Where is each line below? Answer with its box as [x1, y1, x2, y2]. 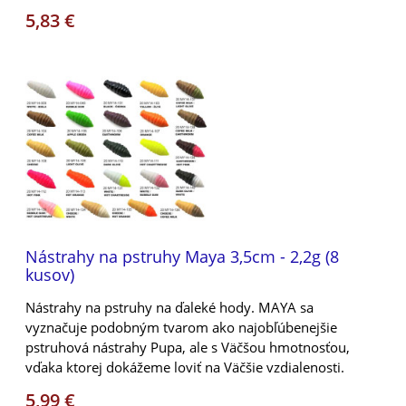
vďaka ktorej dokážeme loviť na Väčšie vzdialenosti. [25, 357, 344, 376]
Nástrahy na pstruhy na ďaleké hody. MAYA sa [25, 297, 314, 316]
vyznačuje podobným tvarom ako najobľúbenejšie [25, 317, 337, 336]
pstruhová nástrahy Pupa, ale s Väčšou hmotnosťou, [25, 337, 350, 356]
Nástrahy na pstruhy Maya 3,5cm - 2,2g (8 [25, 245, 339, 267]
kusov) [25, 263, 74, 285]
